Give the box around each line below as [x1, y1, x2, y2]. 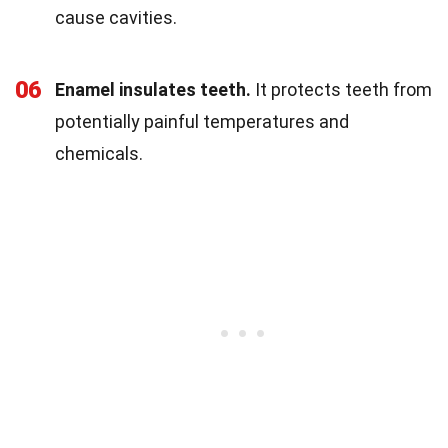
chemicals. [55, 143, 143, 165]
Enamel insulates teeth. [55, 79, 251, 101]
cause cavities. [55, 7, 177, 29]
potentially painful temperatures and [55, 111, 349, 133]
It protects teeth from [251, 79, 432, 101]
